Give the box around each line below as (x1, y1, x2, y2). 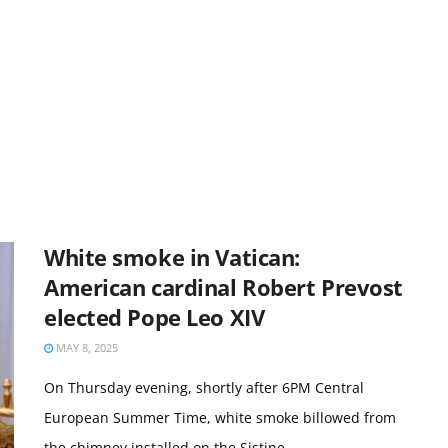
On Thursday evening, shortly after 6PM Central (44, 378, 364, 397)
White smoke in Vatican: (44, 242, 300, 272)
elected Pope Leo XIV (44, 302, 265, 332)
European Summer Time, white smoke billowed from (44, 408, 396, 427)
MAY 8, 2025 (53, 340, 118, 355)
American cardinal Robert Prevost (44, 272, 403, 302)
